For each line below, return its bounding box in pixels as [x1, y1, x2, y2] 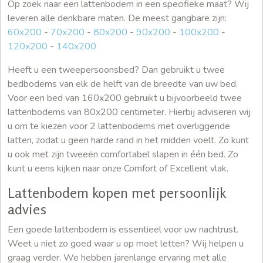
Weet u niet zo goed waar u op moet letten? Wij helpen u [8, 237, 244, 251]
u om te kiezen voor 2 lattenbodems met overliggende [8, 120, 230, 133]
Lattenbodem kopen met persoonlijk [8, 184, 225, 202]
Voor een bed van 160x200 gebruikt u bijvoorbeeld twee [8, 92, 242, 105]
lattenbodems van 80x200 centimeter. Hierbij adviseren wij [8, 106, 251, 119]
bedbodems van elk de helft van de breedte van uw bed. [8, 77, 238, 91]
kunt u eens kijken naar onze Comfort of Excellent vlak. [8, 162, 228, 176]
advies [8, 201, 46, 218]
